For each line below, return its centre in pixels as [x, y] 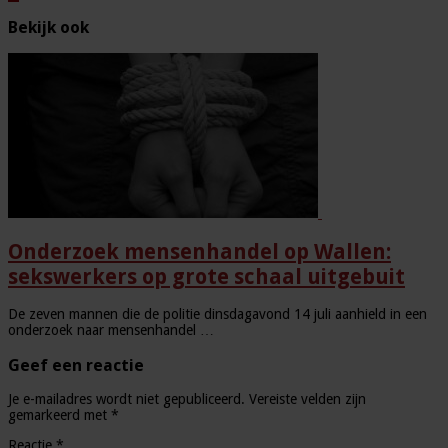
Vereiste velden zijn [307, 398]
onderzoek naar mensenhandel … [111, 330]
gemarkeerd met [59, 414]
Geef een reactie [76, 365]
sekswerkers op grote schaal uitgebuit [206, 276]
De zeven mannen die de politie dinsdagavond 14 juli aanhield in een [217, 314]
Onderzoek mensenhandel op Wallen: [199, 251]
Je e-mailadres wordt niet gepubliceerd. [126, 398]
